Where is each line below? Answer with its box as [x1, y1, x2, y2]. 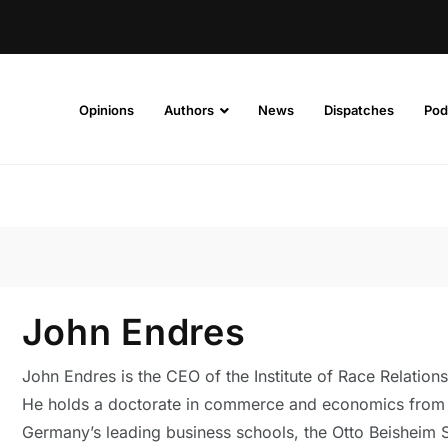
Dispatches [323, 101, 394, 118]
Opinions [78, 101, 134, 118]
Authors [163, 101, 214, 118]
